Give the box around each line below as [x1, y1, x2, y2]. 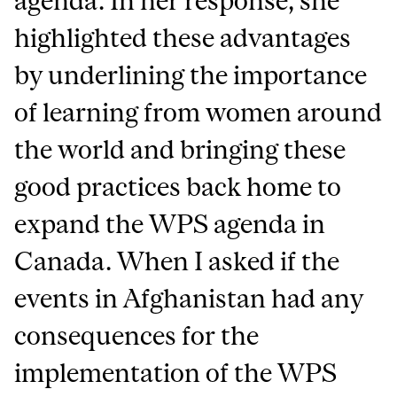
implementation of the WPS [14, 358, 338, 387]
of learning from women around [14, 97, 383, 127]
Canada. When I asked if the [14, 246, 340, 276]
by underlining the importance [14, 60, 368, 90]
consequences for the [14, 321, 260, 350]
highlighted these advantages [14, 23, 352, 52]
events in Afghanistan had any [14, 284, 364, 313]
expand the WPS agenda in [14, 209, 326, 238]
